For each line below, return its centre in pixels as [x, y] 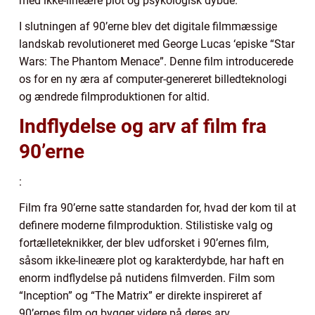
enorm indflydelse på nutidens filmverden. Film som [147, 278]
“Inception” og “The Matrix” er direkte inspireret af [141, 295]
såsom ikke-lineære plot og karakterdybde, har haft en [152, 260]
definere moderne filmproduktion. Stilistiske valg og [146, 225]
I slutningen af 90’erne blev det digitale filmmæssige [148, 26]
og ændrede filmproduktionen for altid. [114, 96]
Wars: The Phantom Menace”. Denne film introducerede [156, 61]
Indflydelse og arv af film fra [143, 126]
